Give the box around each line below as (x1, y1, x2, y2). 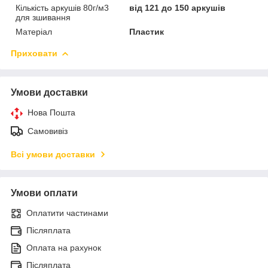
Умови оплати (11, 187, 78, 198)
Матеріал (16, 26, 52, 36)
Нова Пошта (28, 107, 75, 117)
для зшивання (16, 12, 71, 22)
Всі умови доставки (11, 149, 95, 159)
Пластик (129, 26, 165, 36)
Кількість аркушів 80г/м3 (16, 2, 109, 13)
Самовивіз (28, 126, 68, 136)
